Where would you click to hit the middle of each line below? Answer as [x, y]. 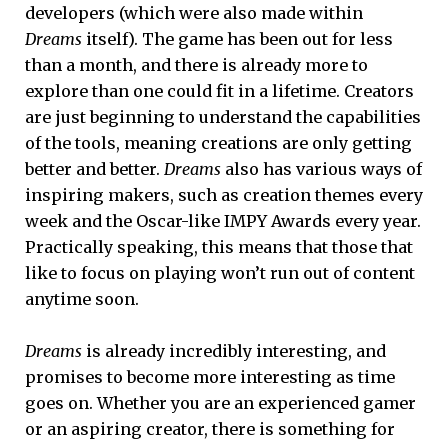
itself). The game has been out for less [237, 38]
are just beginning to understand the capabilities [223, 116]
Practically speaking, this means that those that [219, 246]
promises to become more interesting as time [210, 376]
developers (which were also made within [194, 12]
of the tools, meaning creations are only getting [218, 142]
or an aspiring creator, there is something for [210, 428]
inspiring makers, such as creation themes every [224, 194]
